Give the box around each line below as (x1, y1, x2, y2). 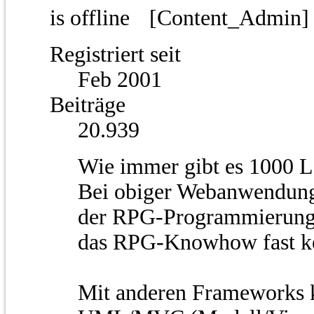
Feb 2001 (78, 67, 162, 93)
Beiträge (50, 93, 125, 118)
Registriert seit (50, 42, 181, 67)
